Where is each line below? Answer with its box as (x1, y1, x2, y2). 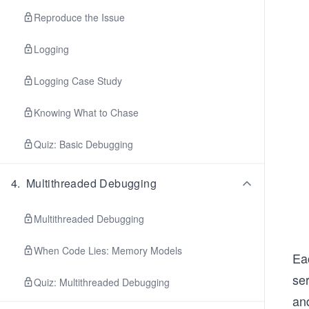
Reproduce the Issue (34, 10, 125, 24)
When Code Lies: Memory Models (34, 243, 182, 257)
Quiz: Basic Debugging (34, 137, 133, 151)
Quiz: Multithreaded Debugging (34, 275, 170, 289)
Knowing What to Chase (34, 106, 139, 119)
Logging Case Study (34, 74, 122, 88)
